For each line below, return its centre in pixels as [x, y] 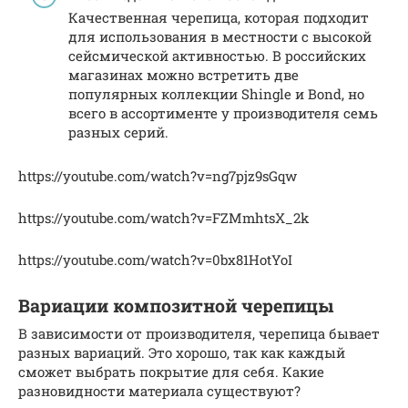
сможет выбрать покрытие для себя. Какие [171, 372]
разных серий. [118, 132]
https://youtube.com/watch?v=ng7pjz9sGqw [158, 176]
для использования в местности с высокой [220, 36]
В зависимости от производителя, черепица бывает [199, 333]
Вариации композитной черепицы [176, 306]
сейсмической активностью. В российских [217, 56]
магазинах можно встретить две [184, 75]
